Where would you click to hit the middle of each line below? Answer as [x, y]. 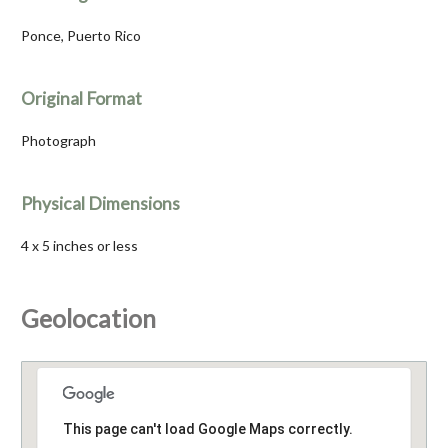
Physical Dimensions [100, 204]
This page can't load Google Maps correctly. [207, 429]
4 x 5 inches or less [79, 246]
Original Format [81, 99]
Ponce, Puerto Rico [81, 36]
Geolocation [88, 319]
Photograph [58, 141]
